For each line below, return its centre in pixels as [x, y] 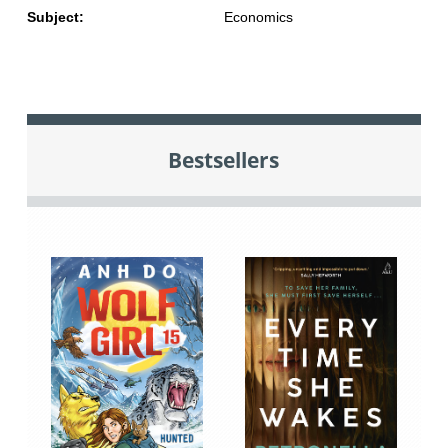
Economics [258, 17]
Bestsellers [224, 160]
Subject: [55, 17]
